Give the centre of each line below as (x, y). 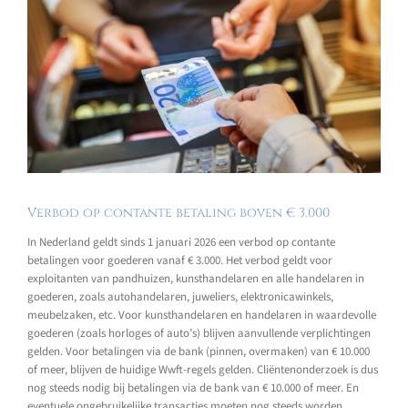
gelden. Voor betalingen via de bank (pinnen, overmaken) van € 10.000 (199, 352)
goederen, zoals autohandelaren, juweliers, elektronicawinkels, (180, 297)
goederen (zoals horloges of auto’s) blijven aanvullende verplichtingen (199, 334)
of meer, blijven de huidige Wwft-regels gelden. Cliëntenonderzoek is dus (203, 370)
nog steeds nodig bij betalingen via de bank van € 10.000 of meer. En (193, 388)
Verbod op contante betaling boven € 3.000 (178, 212)
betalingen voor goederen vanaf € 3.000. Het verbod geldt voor (180, 261)
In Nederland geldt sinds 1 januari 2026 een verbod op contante (181, 243)
